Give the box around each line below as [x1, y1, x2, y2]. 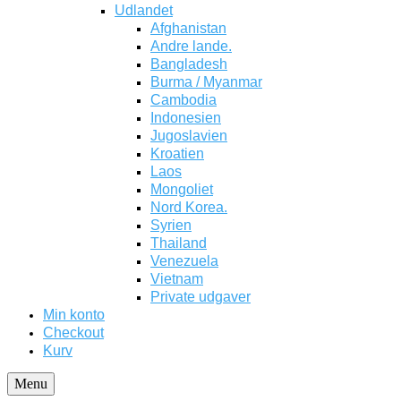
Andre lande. [150, 38, 232, 54]
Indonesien [150, 110, 221, 125]
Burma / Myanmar [150, 74, 262, 90]
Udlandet [115, 3, 173, 18]
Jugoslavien [150, 128, 227, 143]
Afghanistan [150, 21, 226, 36]
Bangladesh [150, 56, 227, 72]
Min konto [43, 307, 105, 322]
